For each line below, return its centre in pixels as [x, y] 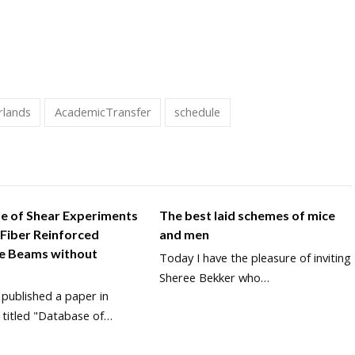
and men [184, 234]
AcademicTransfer [103, 112]
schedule [198, 112]
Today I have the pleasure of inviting [255, 257]
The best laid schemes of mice [247, 215]
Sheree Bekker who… [214, 277]
